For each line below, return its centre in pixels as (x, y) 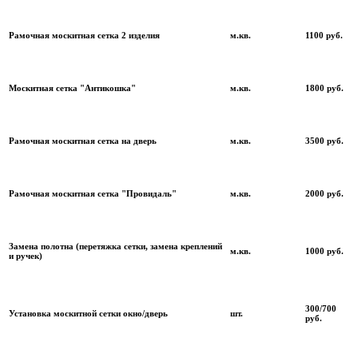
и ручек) (26, 255)
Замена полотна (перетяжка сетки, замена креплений (115, 246)
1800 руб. (324, 88)
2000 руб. (324, 193)
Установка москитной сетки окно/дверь (88, 313)
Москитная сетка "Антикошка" (72, 88)
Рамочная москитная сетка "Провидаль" (93, 193)
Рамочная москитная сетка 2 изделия (84, 35)
